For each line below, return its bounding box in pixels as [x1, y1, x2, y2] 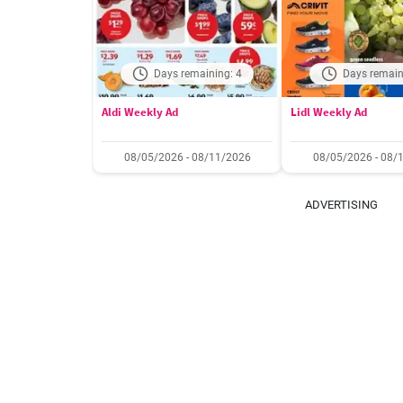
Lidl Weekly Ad [291, 104, 367, 120]
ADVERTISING [305, 198, 378, 211]
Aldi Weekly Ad [102, 104, 178, 120]
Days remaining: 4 [154, 67, 242, 80]
